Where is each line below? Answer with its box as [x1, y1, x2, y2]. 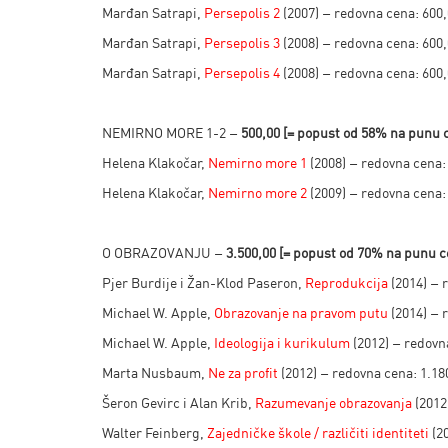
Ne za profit [208, 364, 278, 381]
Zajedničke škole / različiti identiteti [207, 424, 429, 441]
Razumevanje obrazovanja [255, 394, 412, 411]
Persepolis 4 [204, 64, 280, 81]
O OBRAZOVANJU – [102, 244, 226, 261]
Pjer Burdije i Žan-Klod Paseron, [102, 274, 305, 291]
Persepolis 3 [204, 34, 280, 51]
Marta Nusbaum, [102, 364, 208, 381]
